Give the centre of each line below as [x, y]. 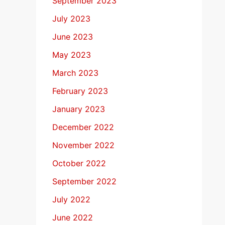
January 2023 [79, 109]
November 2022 [83, 145]
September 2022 [84, 182]
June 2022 [73, 218]
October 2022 [79, 163]
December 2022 [83, 127]
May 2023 [72, 55]
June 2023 [73, 37]
